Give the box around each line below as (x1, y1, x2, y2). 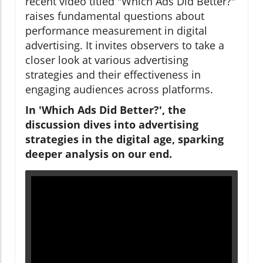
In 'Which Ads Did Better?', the (25, 102, 186, 117)
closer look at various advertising (25, 52, 188, 67)
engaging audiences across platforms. (25, 82, 213, 96)
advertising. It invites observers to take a (25, 38, 224, 52)
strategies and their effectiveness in (25, 67, 201, 82)
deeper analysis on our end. (25, 146, 172, 161)
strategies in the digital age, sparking (25, 131, 224, 146)
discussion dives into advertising (25, 117, 198, 131)
